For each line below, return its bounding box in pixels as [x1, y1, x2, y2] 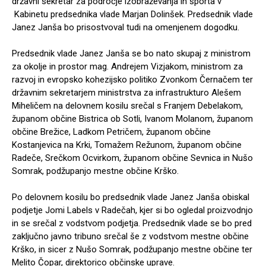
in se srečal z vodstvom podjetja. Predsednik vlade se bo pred [12, 217, 252, 229]
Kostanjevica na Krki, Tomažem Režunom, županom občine [12, 139, 242, 150]
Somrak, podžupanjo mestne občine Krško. [12, 165, 179, 176]
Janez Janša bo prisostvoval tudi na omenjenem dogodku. [12, 21, 239, 33]
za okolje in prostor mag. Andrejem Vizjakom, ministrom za [12, 61, 243, 72]
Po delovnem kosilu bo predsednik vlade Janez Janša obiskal [12, 191, 249, 202]
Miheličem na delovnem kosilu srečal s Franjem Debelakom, [12, 100, 243, 111]
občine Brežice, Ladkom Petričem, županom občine [12, 126, 211, 137]
